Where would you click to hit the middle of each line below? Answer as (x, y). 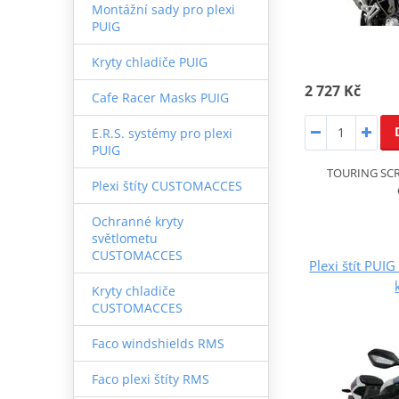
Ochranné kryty (137, 221)
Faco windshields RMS (158, 343)
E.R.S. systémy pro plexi (162, 133)
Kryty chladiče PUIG (149, 61)
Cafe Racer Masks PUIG (160, 97)
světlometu (124, 238)
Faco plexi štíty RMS (150, 379)
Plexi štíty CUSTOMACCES (167, 185)
